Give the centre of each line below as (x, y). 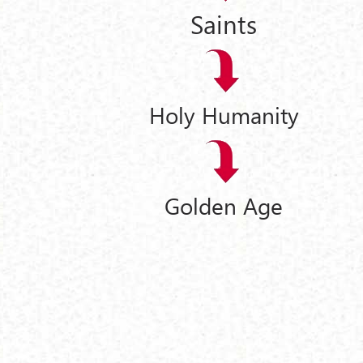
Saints (224, 23)
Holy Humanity (224, 115)
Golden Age (224, 205)
